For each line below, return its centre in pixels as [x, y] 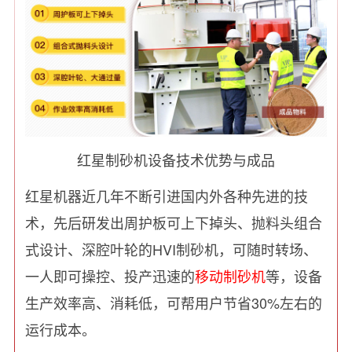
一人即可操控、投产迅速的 [110, 276]
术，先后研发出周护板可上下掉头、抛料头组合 [174, 223]
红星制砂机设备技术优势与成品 [176, 160]
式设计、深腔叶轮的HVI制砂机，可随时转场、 [172, 249]
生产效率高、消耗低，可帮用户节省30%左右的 [174, 303]
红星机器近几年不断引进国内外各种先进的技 [167, 196]
